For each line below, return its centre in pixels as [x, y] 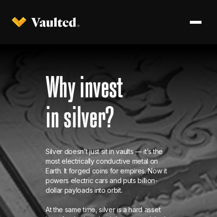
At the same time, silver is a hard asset [103, 209]
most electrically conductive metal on [102, 161]
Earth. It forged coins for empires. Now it [106, 171]
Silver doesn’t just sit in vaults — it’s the [104, 151]
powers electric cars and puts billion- [102, 180]
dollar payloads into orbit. [84, 190]
